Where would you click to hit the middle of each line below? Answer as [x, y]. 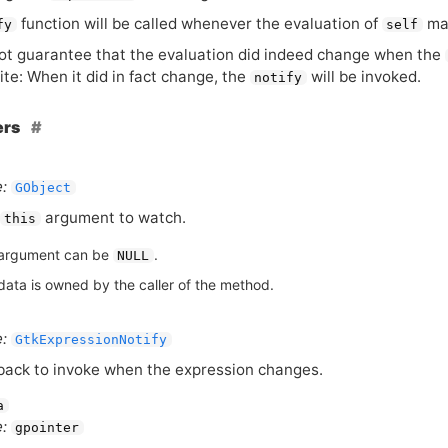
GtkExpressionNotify [91, 339]
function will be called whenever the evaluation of [199, 23]
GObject [43, 188]
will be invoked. [363, 76]
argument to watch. [113, 218]
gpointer [47, 427]
